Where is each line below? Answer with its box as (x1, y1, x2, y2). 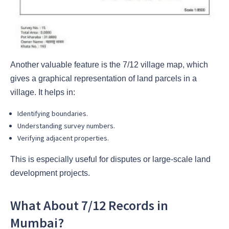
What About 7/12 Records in (10, 196, 168, 214)
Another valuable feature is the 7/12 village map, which (10, 60, 208, 70)
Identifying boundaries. (17, 109, 88, 119)
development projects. (10, 169, 90, 178)
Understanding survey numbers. (17, 121, 115, 131)
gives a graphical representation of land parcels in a (10, 74, 197, 83)
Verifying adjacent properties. (17, 133, 109, 143)
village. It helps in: (10, 88, 75, 97)
